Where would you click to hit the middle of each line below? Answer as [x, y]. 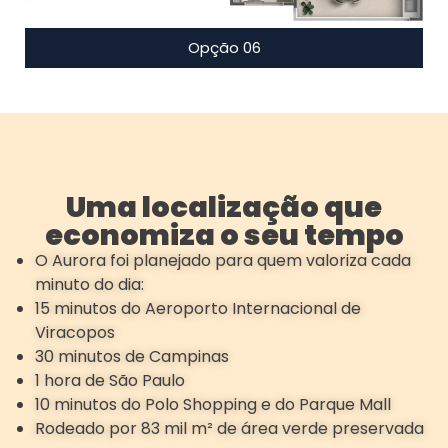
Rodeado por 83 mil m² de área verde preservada [229, 429]
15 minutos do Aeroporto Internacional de [198, 309]
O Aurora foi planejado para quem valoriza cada [223, 261]
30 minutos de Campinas [132, 357]
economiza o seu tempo [224, 235]
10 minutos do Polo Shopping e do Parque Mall [213, 405]
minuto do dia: [89, 285]
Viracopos [75, 333]
